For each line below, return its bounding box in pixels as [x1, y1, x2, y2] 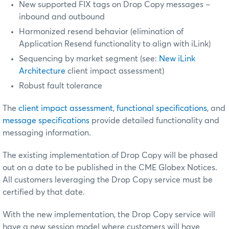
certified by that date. [3, 188, 85, 196]
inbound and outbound [19, 12, 105, 21]
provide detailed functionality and [89, 116, 219, 125]
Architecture [19, 66, 65, 75]
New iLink [159, 54, 195, 63]
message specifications [3, 116, 89, 125]
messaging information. [3, 128, 91, 137]
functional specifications [117, 104, 207, 112]
